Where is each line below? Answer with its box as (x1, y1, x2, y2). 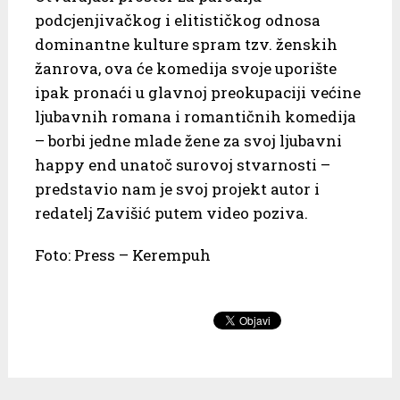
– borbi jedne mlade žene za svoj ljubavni (34, 129, 342, 151)
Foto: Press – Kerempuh (34, 244, 211, 265)
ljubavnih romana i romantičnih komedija (34, 105, 356, 127)
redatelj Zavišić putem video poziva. (34, 202, 308, 223)
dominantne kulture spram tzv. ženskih (34, 33, 337, 54)
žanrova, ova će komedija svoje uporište (34, 57, 337, 79)
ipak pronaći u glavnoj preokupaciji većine (34, 81, 361, 103)
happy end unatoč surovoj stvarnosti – (34, 154, 330, 175)
